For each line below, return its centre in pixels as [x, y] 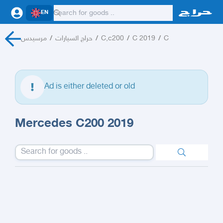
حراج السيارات [74, 39]
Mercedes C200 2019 [74, 124]
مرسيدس [34, 39]
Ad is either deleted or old [90, 87]
